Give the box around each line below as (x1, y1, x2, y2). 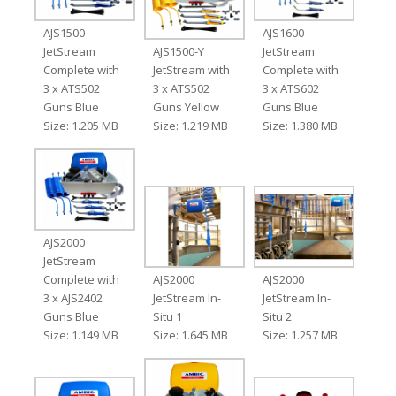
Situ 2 (263, 308, 293, 325)
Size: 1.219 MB (152, 118, 228, 134)
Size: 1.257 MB (263, 327, 339, 344)
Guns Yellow (152, 99, 219, 116)
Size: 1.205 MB (42, 118, 118, 134)
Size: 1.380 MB (263, 118, 339, 134)
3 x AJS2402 (42, 290, 103, 307)
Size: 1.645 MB (152, 327, 228, 344)
